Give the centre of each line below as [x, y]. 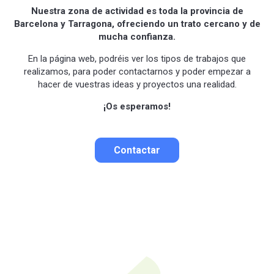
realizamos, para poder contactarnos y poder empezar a [137, 72]
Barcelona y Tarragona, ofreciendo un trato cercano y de [137, 24]
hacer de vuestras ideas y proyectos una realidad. [137, 85]
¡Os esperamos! [137, 107]
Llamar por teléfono [145, 206]
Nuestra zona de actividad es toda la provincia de [137, 11]
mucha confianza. [137, 37]
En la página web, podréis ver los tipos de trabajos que [137, 59]
